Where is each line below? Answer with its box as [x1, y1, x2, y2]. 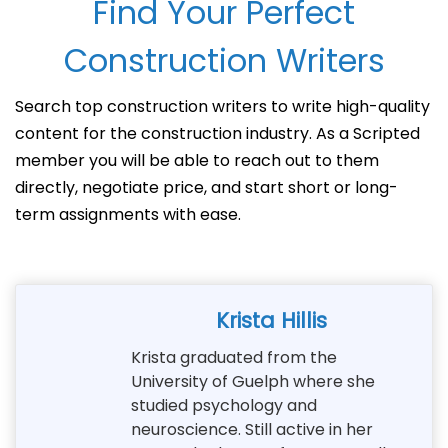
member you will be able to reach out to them [15, 148, 379, 172]
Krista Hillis [216, 305, 327, 335]
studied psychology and [131, 393, 317, 417]
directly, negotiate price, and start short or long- [15, 175, 398, 199]
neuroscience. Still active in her [131, 417, 373, 441]
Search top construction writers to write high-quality [15, 94, 430, 118]
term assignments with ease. [15, 202, 241, 226]
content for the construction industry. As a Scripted [15, 121, 420, 145]
